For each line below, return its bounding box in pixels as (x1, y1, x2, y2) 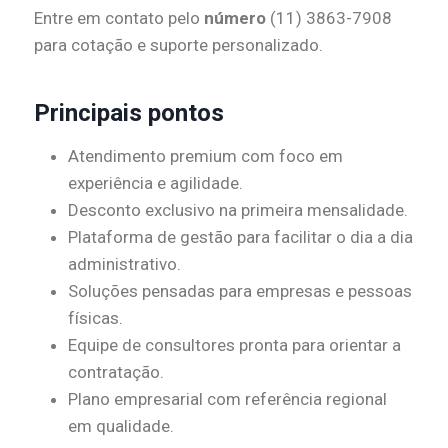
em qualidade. (68, 415, 174, 436)
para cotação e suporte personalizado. (34, 34, 323, 55)
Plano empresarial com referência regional (68, 388, 387, 409)
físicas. (68, 307, 123, 328)
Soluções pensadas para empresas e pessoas (68, 280, 412, 301)
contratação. (68, 361, 164, 382)
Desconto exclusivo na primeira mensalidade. (68, 199, 408, 220)
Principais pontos (34, 98, 224, 127)
